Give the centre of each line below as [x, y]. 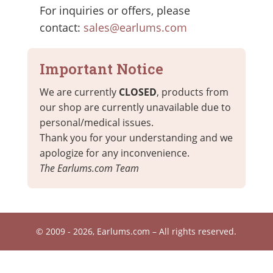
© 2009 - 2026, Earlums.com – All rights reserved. [136, 232]
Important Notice [101, 69]
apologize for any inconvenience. [114, 153]
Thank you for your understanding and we [136, 138]
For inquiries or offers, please [115, 11]
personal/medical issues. [96, 123]
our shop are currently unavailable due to [135, 108]
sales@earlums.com [135, 28]
